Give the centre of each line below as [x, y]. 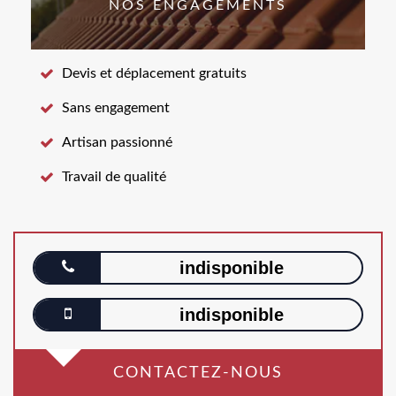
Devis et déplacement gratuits [154, 73]
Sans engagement [116, 108]
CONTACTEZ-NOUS [198, 373]
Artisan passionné [117, 142]
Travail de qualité [114, 177]
